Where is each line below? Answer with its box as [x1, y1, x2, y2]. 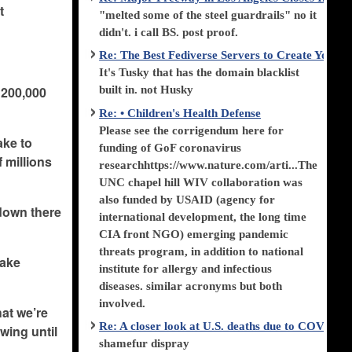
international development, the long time [99, 210, 307, 223]
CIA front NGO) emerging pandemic [99, 227, 289, 240]
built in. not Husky [99, 83, 194, 97]
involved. [99, 296, 146, 310]
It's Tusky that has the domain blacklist [99, 66, 300, 79]
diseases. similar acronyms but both [99, 279, 283, 292]
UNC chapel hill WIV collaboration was [99, 175, 303, 189]
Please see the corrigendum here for [99, 123, 284, 137]
